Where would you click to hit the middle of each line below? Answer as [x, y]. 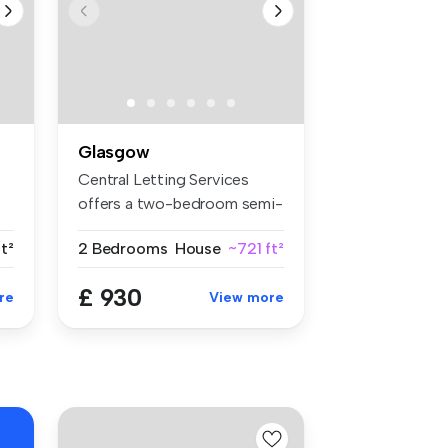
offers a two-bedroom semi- [180, 203]
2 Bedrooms [123, 248]
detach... [107, 227]
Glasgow [114, 151]
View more [246, 297]
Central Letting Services [164, 179]
